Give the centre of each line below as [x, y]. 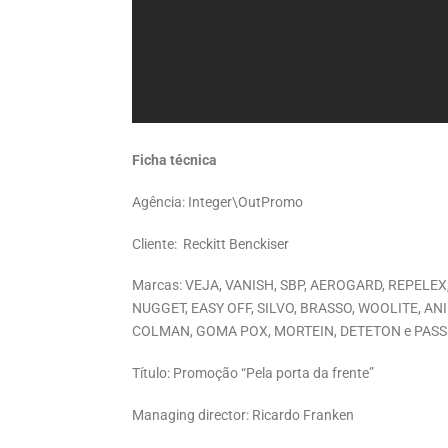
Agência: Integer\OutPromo [217, 202]
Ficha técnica [174, 161]
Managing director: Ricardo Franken [243, 415]
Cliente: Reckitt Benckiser [210, 244]
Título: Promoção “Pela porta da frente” [253, 373]
